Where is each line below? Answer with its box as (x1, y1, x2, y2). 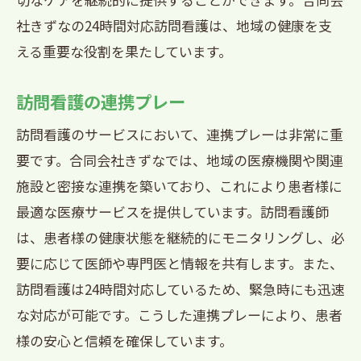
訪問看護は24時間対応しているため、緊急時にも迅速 (16, 279, 345, 299)
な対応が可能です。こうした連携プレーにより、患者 (16, 305, 342, 325)
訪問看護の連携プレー (16, 89, 185, 114)
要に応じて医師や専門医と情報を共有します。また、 (16, 253, 343, 273)
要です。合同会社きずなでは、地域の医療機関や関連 (16, 150, 343, 170)
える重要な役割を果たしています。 (16, 41, 232, 61)
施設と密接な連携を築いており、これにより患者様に (16, 176, 342, 196)
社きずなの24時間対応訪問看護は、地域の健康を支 (16, 15, 332, 35)
